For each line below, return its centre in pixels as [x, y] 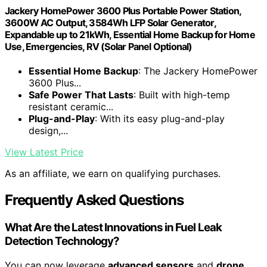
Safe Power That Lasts [81, 95]
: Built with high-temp [182, 95]
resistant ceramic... [71, 107]
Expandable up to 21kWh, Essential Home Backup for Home [130, 35]
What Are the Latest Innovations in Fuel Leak [113, 228]
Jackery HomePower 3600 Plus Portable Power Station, [123, 11]
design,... [48, 131]
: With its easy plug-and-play [160, 119]
